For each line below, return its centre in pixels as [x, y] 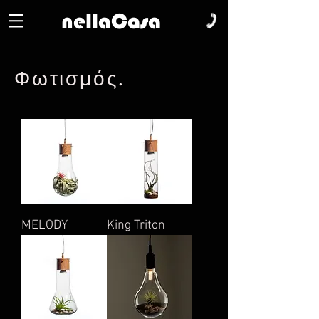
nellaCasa [111, 21]
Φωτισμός [67, 79]
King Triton [136, 225]
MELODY [45, 225]
